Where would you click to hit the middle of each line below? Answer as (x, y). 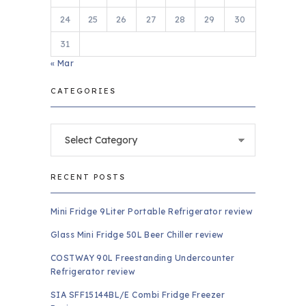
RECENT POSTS (88, 177)
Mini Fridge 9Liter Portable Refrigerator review (152, 212)
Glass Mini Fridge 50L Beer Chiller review (137, 235)
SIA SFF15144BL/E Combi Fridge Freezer (137, 295)
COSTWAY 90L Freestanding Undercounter (142, 258)
